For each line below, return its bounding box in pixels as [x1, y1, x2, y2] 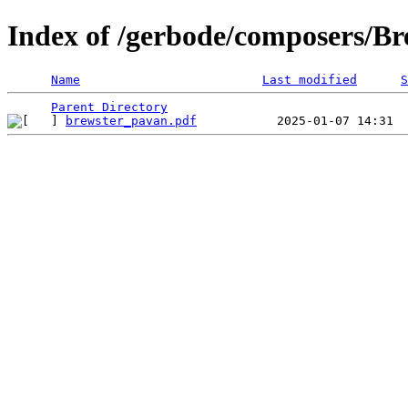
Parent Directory [51, 99, 168, 114]
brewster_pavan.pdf [66, 113, 197, 127]
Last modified [262, 72, 357, 87]
